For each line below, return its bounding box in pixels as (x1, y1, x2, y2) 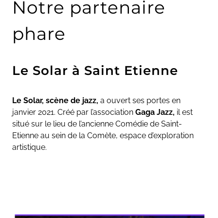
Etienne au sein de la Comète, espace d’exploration (12, 130, 194, 140)
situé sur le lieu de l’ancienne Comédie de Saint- (12, 119, 182, 128)
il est (177, 107, 193, 117)
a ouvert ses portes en (100, 95, 181, 105)
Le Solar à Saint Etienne (12, 62, 182, 78)
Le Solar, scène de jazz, (12, 95, 98, 105)
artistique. (12, 142, 47, 152)
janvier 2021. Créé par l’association (12, 107, 135, 117)
